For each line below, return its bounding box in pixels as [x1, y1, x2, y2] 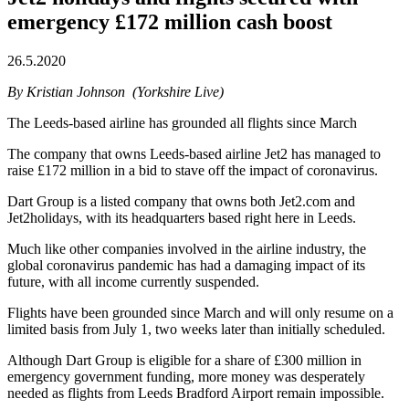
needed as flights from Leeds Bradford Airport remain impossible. [7, 384, 384, 401]
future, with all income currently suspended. [7, 273, 259, 289]
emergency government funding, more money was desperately [7, 368, 365, 384]
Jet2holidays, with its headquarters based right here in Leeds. [7, 209, 356, 225]
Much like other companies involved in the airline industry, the [7, 240, 366, 257]
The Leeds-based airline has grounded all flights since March [7, 114, 357, 131]
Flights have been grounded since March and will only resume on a [7, 304, 393, 320]
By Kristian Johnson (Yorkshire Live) [7, 83, 227, 100]
